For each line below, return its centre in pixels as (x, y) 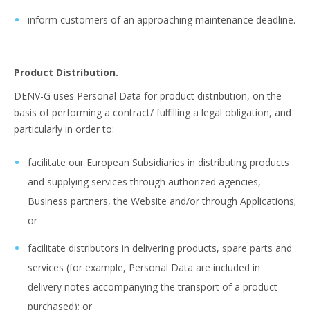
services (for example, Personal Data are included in (144, 267)
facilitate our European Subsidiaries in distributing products (158, 162)
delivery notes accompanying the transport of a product (153, 287)
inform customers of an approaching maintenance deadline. (162, 20)
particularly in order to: (64, 129)
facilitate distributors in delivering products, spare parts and (160, 248)
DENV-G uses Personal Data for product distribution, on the (148, 96)
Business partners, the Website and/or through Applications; (162, 201)
